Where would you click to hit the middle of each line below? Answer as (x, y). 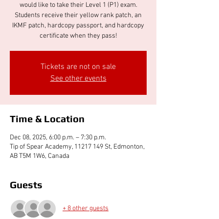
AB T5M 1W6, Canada (40, 156)
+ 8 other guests (86, 209)
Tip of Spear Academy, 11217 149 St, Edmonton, (77, 147)
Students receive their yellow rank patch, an (78, 15)
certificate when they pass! (78, 36)
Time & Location (47, 118)
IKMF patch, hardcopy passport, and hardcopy (78, 25)
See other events (78, 78)
